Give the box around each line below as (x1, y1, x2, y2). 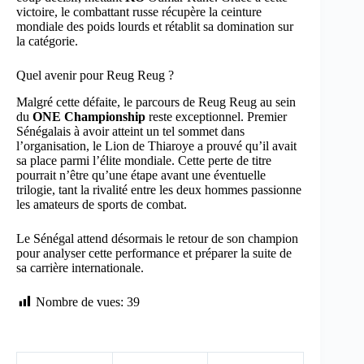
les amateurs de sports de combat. (16, 197, 187, 211)
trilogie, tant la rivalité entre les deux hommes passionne (16, 182, 301, 197)
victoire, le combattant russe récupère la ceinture (16, 4, 262, 19)
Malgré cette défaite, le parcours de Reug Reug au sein (16, 94, 296, 109)
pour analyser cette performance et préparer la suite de (16, 245, 292, 260)
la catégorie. (16, 33, 78, 48)
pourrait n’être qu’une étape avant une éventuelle (16, 167, 266, 182)
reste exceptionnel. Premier (145, 109, 287, 123)
